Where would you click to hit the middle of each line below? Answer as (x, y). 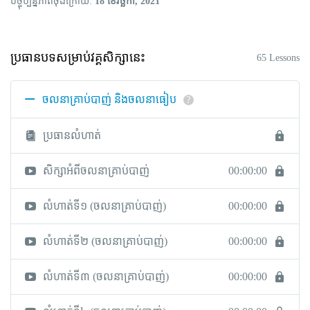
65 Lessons (278, 58)
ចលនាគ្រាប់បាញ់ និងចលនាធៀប (109, 99)
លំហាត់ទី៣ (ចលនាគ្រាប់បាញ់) (106, 276)
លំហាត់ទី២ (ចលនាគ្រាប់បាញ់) (105, 241)
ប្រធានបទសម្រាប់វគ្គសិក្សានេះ (78, 57)
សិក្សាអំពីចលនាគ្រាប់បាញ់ (96, 171)
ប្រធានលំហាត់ (72, 135)
